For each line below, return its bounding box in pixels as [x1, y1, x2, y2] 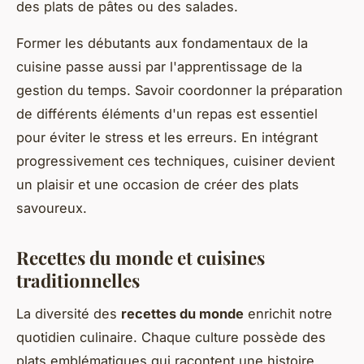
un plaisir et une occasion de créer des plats [16, 176, 299, 193]
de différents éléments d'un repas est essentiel [16, 106, 318, 123]
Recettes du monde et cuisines [16, 245, 265, 271]
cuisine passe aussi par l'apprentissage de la [16, 58, 302, 76]
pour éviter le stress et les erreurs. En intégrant [16, 129, 318, 146]
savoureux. [16, 200, 87, 217]
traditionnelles [16, 268, 140, 293]
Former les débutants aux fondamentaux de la [16, 35, 308, 52]
